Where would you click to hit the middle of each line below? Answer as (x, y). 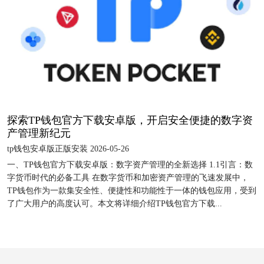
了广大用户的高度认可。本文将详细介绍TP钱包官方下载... (115, 203)
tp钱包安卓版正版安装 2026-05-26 (68, 148)
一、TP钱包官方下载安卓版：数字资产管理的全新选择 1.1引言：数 (130, 164)
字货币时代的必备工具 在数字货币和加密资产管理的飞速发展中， (128, 177)
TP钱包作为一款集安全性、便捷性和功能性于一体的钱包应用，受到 (132, 190)
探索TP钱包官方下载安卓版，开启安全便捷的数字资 (130, 120)
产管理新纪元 (39, 133)
